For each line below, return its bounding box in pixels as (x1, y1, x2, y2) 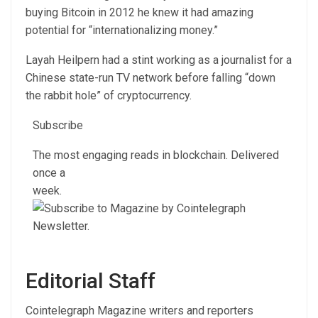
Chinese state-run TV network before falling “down (26, 70, 275, 84)
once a (33, 165, 65, 180)
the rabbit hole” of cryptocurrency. (26, 88, 192, 102)
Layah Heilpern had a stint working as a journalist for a (26, 53, 292, 67)
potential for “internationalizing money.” (26, 23, 218, 37)
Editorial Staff (26, 268, 155, 293)
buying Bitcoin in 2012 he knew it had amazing (26, 5, 253, 19)
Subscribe (33, 118, 83, 132)
